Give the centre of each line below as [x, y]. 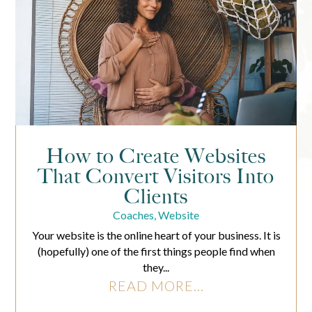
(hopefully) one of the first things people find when [156, 251]
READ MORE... [156, 285]
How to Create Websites [156, 156]
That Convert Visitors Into [156, 176]
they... [156, 267]
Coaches [133, 214]
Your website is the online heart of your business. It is [156, 235]
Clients [156, 196]
